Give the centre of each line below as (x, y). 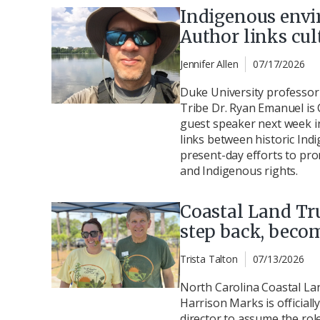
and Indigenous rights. (239, 170)
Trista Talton (209, 259)
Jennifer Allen (209, 64)
